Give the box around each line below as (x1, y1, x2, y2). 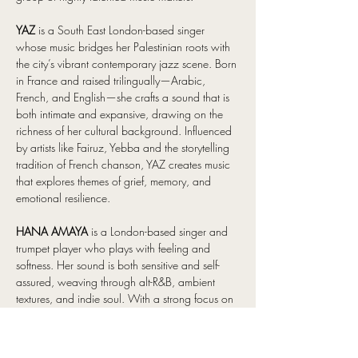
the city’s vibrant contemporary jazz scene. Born (16, 56, 240, 71)
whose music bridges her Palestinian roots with (16, 39, 233, 54)
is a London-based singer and (88, 224, 231, 239)
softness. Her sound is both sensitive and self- (16, 257, 220, 272)
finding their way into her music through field (16, 324, 223, 340)
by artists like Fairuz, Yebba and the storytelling (16, 140, 233, 155)
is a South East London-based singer (38, 22, 208, 38)
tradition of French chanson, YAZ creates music (16, 157, 233, 172)
